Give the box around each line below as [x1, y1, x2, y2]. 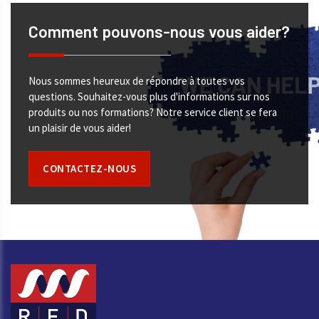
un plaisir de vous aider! [28, 120, 132, 135]
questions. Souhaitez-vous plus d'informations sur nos [28, 89, 271, 103]
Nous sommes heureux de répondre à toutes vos [28, 73, 246, 88]
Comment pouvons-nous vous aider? [28, 21, 291, 42]
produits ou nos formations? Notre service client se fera [28, 105, 278, 119]
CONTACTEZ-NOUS [43, 161, 137, 175]
